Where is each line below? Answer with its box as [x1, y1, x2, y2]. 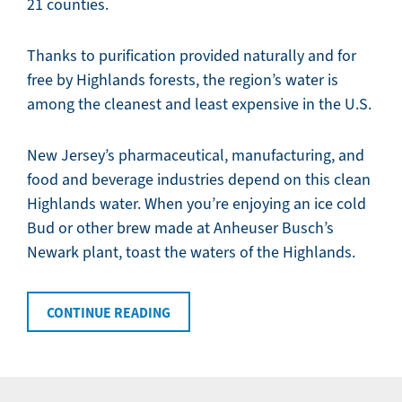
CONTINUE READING [47, 303, 170, 323]
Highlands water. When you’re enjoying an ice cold [27, 194, 366, 214]
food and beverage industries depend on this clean [27, 170, 371, 190]
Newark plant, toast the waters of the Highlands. [27, 242, 355, 263]
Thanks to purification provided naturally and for [27, 46, 356, 66]
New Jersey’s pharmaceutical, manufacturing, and [27, 145, 364, 166]
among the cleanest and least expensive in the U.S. [27, 94, 371, 115]
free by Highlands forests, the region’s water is [27, 70, 338, 91]
